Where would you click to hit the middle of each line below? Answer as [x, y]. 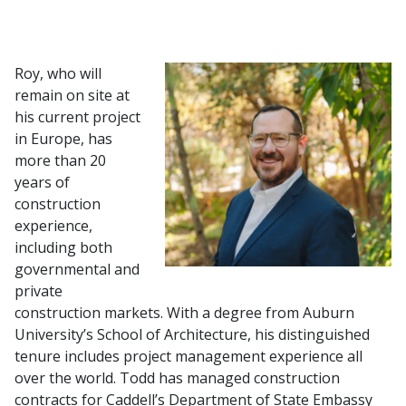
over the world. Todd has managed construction [177, 377]
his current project [77, 116]
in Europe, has [63, 138]
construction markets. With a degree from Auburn [184, 312]
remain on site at [72, 95]
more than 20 [60, 160]
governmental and [77, 269]
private [39, 290]
